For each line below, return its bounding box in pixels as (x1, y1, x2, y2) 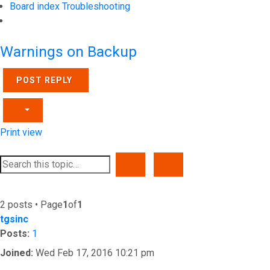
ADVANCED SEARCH (169, 159, 258, 169)
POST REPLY (16, 75, 72, 85)
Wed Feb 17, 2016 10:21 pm (33, 247, 154, 259)
